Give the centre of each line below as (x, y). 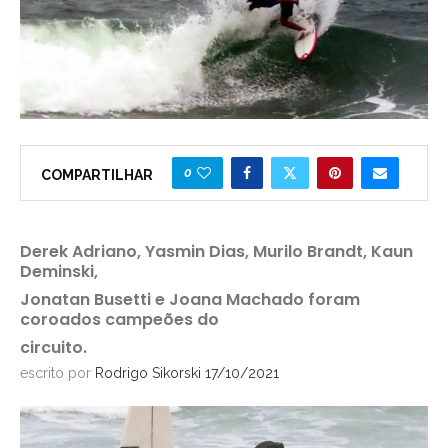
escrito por (57, 373)
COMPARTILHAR (97, 175)
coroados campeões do (119, 320)
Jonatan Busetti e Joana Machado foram (190, 300)
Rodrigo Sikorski (148, 373)
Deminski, (59, 272)
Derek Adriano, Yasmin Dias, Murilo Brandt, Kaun (216, 252)
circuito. (53, 348)
